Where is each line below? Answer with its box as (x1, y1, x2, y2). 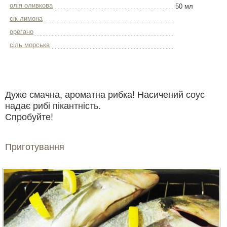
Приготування (5, 139, 64, 153)
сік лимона (10, 15, 43, 23)
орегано (10, 28, 33, 36)
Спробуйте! (5, 109, 53, 123)
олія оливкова (10, 2, 53, 10)
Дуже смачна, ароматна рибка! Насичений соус (5, 87, 205, 101)
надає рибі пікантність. (5, 98, 101, 112)
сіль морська (10, 41, 50, 49)
